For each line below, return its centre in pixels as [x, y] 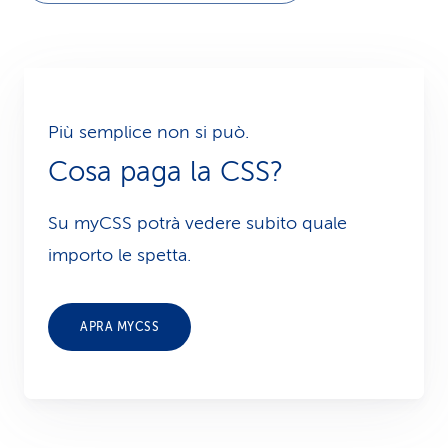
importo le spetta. [119, 255]
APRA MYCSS [119, 327]
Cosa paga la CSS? [165, 171]
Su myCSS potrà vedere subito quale [197, 223]
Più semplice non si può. [148, 132]
